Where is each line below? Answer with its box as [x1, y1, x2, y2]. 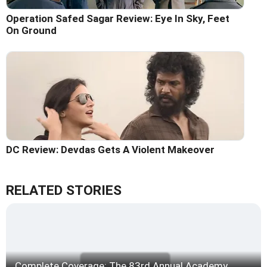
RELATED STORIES [6, 182, 122, 199]
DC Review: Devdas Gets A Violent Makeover [6, 144, 215, 156]
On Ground [6, 24, 57, 37]
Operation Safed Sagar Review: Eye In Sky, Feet [6, 13, 229, 25]
